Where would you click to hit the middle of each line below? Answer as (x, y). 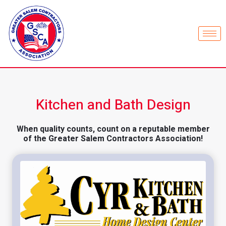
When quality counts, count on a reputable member (113, 129)
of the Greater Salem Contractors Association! (113, 139)
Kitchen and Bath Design (113, 105)
